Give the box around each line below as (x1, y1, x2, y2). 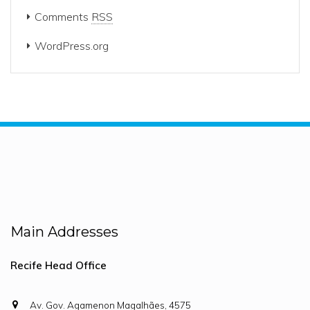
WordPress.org (35, 39, 109, 53)
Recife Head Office (10, 259, 107, 272)
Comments (35, 10, 91, 24)
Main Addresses (10, 224, 118, 240)
